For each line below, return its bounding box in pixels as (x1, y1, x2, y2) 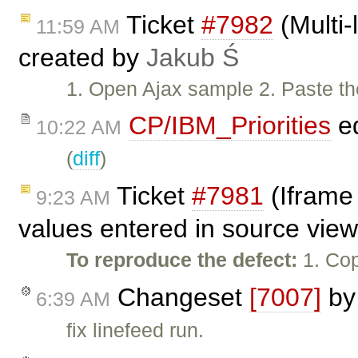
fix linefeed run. (66, 318, 205, 341)
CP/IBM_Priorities (129, 111, 331, 141)
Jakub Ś (146, 42, 239, 72)
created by (18, 42, 146, 72)
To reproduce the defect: (66, 249, 298, 272)
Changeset (110, 282, 249, 312)
